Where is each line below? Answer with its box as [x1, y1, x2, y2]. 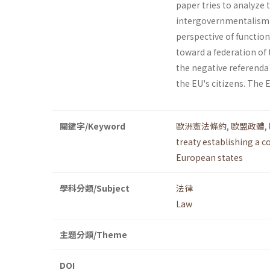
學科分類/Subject [60, 182, 130, 195]
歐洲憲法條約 [176, 120, 227, 133]
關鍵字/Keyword [60, 120, 125, 133]
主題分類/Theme [60, 228, 127, 241]
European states [176, 151, 243, 164]
